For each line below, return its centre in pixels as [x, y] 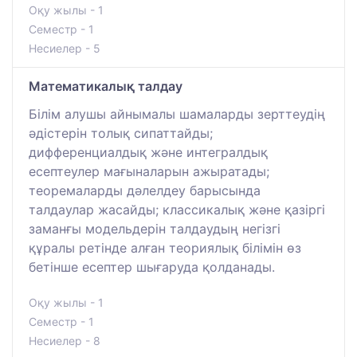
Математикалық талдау [106, 86]
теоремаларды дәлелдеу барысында [145, 190]
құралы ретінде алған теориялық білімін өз [165, 247]
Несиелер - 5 [65, 48]
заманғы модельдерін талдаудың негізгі [155, 228]
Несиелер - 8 [65, 340]
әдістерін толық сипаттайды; [121, 133]
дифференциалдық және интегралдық [148, 152]
